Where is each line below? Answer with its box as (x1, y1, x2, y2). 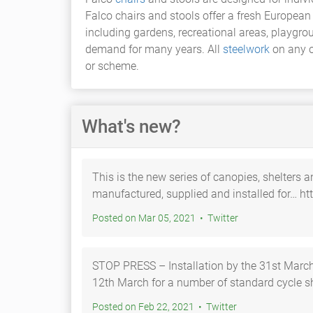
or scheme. (85, 59, 139, 73)
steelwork (223, 43, 270, 56)
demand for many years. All (85, 43, 223, 56)
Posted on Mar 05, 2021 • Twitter (208, 212, 238, 224)
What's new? (82, 116, 181, 137)
